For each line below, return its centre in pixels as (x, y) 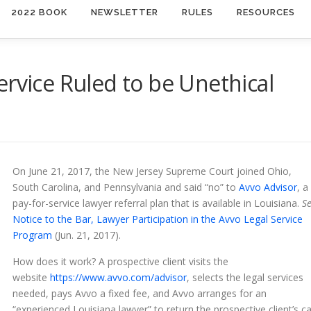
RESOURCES (266, 12)
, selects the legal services (245, 277)
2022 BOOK (39, 12)
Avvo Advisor (268, 187)
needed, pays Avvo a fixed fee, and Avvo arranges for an (140, 293)
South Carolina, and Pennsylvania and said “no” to (126, 187)
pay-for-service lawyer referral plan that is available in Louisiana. (157, 203)
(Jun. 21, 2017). (86, 235)
